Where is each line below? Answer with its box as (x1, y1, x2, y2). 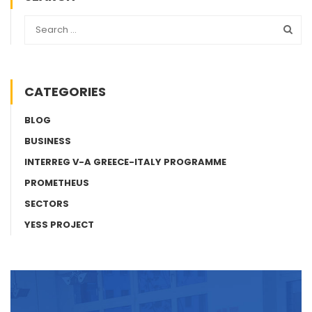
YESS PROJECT (24, 217, 94, 231)
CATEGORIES (24, 82, 106, 100)
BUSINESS (24, 134, 71, 148)
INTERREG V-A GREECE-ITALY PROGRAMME (24, 155, 226, 169)
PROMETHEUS (24, 175, 89, 189)
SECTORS (24, 196, 69, 210)
